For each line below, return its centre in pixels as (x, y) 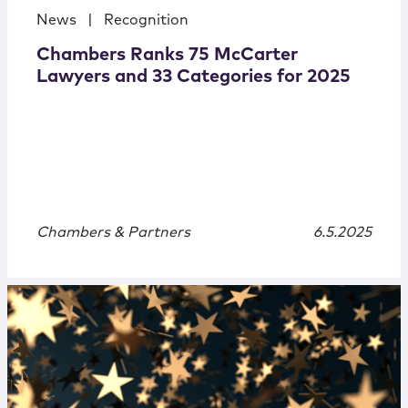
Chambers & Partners (113, 233)
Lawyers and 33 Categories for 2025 (194, 77)
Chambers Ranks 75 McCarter (167, 55)
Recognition (146, 20)
